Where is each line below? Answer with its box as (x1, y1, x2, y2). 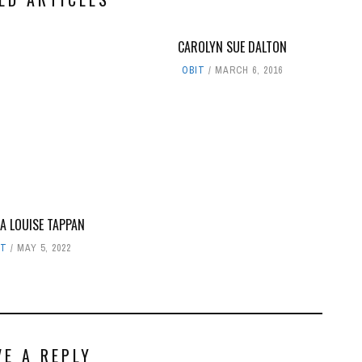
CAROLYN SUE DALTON (177, 36, 287, 57)
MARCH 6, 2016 (214, 63, 283, 77)
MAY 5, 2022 (16, 241, 71, 255)
